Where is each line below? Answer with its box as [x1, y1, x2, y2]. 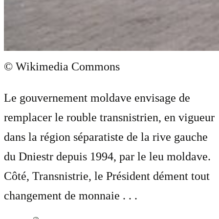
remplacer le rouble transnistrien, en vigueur [4, 110, 215, 124]
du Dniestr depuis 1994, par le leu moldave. [4, 150, 211, 163]
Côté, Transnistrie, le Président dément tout [4, 169, 210, 182]
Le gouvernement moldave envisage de [4, 91, 190, 104]
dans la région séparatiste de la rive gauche [4, 130, 208, 143]
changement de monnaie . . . [4, 189, 137, 202]
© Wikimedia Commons [4, 60, 120, 73]
